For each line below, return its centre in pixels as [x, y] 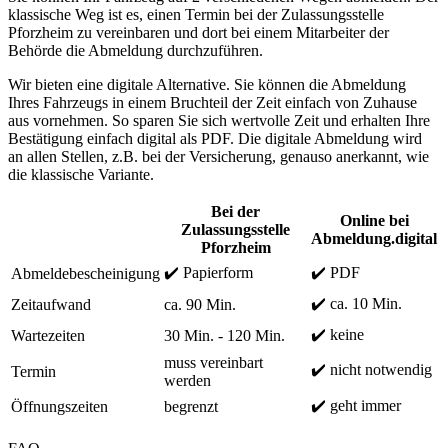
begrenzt [191, 406]
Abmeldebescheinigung [85, 273]
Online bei [374, 220]
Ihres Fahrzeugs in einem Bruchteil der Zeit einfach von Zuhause [212, 102]
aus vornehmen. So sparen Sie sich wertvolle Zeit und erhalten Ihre [219, 120]
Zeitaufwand [51, 304]
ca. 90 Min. [200, 304]
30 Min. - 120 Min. [224, 335]
